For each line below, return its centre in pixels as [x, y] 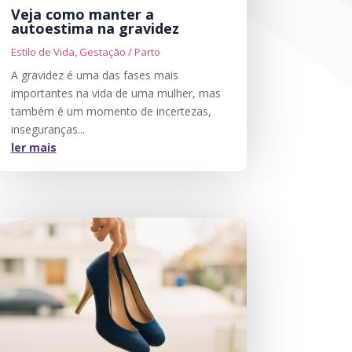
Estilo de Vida [42, 52]
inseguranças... [48, 130]
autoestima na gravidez [95, 29]
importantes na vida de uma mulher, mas [115, 93]
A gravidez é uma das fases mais [94, 75]
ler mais [33, 148]
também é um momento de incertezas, [111, 112]
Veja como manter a [82, 15]
